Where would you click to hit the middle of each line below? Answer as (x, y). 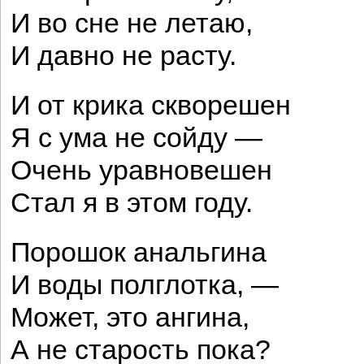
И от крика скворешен (151, 105)
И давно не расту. (123, 56)
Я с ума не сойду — (136, 138)
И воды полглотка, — (145, 285)
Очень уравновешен (141, 170)
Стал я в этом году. (132, 203)
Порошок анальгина (139, 252)
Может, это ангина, (130, 317)
